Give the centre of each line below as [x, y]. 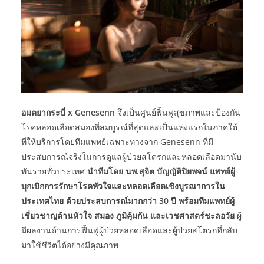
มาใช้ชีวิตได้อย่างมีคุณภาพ [71, 245]
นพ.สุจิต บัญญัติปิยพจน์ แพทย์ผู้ [180, 171]
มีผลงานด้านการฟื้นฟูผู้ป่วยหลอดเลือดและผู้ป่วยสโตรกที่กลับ [129, 230]
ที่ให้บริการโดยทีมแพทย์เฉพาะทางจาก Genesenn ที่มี [117, 141]
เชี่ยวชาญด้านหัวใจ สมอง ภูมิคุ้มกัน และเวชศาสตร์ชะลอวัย [129, 215]
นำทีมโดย [105, 171]
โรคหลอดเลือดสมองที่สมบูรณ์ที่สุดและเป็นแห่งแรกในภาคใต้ [129, 127]
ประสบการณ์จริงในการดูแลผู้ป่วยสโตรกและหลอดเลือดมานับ [131, 156]
